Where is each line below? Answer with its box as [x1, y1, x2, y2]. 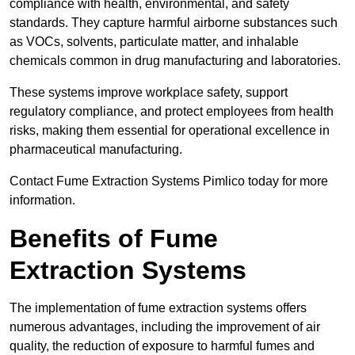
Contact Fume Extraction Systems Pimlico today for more [10, 174, 328, 189]
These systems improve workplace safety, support [10, 86, 288, 100]
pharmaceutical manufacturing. [10, 143, 182, 157]
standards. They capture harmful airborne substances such [10, 16, 338, 30]
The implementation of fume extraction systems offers [10, 301, 307, 315]
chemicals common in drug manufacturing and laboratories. [10, 54, 341, 68]
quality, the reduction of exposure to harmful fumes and [10, 339, 315, 353]
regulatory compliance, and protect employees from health [10, 105, 334, 119]
